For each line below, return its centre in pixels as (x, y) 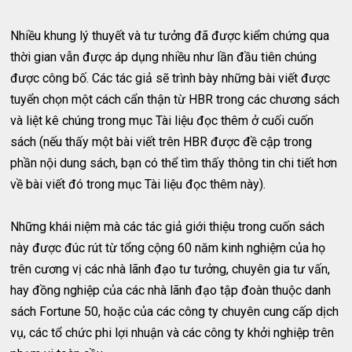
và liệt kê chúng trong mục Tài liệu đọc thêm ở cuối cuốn (162, 120)
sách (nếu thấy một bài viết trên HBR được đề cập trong (161, 141)
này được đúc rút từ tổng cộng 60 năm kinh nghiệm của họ (168, 247)
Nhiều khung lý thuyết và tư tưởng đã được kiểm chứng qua (170, 35)
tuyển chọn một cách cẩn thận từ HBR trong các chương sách (175, 99)
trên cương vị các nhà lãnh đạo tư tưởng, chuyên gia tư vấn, (170, 269)
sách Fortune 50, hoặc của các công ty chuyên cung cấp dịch (175, 311)
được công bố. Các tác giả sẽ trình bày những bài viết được (170, 78)
